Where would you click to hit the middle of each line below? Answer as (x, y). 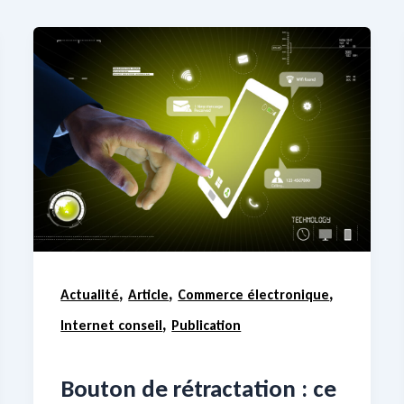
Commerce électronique (254, 295)
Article (149, 295)
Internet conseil (112, 326)
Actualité (90, 295)
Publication (207, 326)
